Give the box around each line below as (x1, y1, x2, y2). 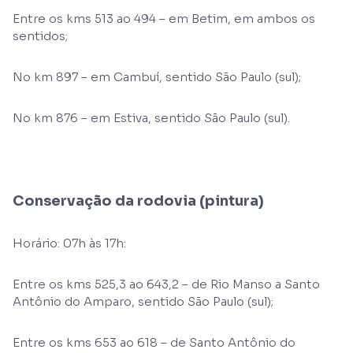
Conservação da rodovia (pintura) (13, 192, 264, 210)
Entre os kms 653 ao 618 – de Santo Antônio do (13, 335, 295, 350)
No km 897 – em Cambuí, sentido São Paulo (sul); (13, 69, 301, 84)
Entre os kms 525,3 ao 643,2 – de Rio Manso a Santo (13, 277, 320, 292)
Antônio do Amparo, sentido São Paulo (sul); (13, 294, 273, 309)
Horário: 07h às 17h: (13, 236, 126, 251)
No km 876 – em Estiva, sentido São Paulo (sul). (13, 110, 290, 125)
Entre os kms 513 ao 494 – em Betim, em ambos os (13, 11, 315, 26)
